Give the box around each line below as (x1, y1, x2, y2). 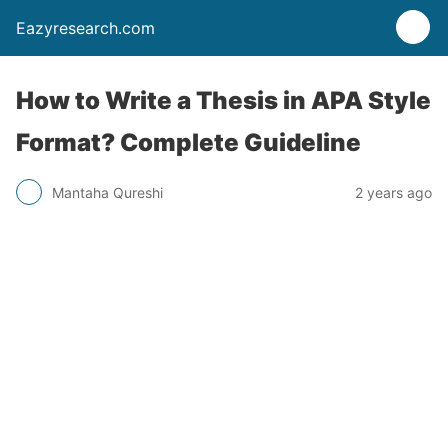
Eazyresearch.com (16, 18, 155, 38)
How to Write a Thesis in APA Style (16, 86, 431, 115)
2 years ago (355, 183, 432, 201)
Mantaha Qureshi (52, 183, 163, 201)
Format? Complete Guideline (16, 128, 361, 157)
